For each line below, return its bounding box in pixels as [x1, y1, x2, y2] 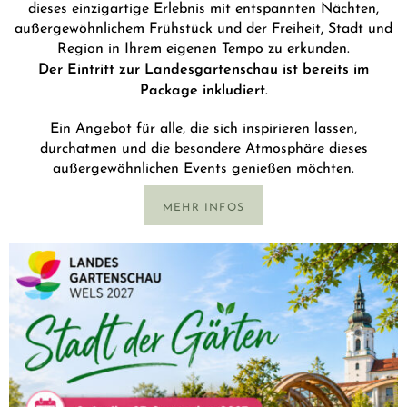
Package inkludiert [139, 75, 265, 98]
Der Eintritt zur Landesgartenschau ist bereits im [38, 55, 369, 77]
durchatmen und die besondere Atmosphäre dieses [39, 135, 368, 157]
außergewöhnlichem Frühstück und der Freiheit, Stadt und [15, 15, 392, 36]
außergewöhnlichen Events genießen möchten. [53, 155, 354, 177]
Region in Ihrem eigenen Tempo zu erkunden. [57, 35, 350, 56]
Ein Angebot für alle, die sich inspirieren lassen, [50, 115, 357, 137]
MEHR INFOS [163, 197, 244, 213]
